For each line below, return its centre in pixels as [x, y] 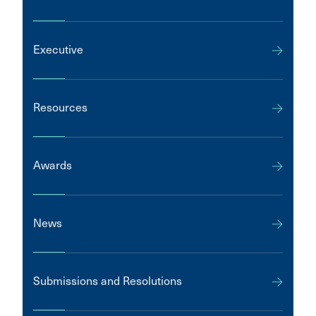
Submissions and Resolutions [108, 281]
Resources [60, 107]
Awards [53, 165]
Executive [58, 49]
